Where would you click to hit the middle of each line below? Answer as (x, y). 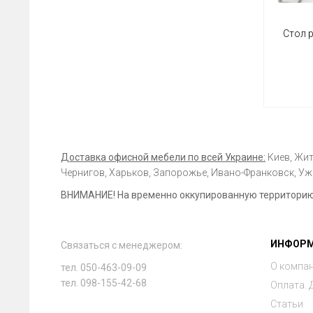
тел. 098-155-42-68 (104, 283)
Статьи (287, 304)
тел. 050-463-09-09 (104, 267)
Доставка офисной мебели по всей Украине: (163, 157)
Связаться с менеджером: (122, 245)
